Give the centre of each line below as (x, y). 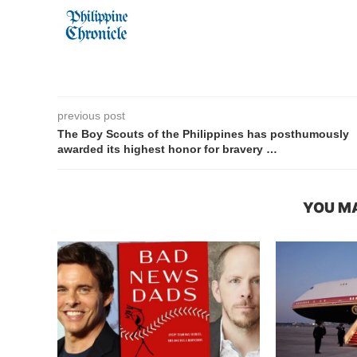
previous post (91, 116)
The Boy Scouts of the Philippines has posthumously (203, 134)
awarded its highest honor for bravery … (167, 149)
